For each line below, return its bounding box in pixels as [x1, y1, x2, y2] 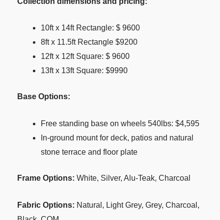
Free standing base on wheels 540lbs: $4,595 [41, 119, 199, 128]
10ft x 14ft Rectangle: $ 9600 [41, 24, 140, 32]
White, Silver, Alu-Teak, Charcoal [77, 174, 191, 183]
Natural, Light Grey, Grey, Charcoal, [77, 200, 199, 209]
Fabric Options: [17, 200, 77, 209]
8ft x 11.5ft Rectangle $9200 [41, 38, 137, 47]
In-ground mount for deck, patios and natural [41, 134, 193, 142]
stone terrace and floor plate [41, 148, 137, 157]
